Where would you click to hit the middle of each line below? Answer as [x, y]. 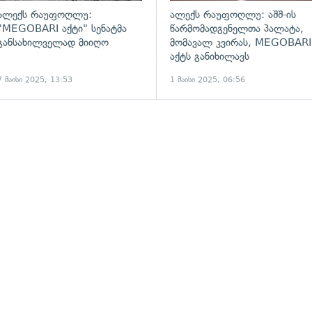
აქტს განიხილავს [210, 57]
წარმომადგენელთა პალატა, [237, 29]
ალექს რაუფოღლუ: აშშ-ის [233, 15]
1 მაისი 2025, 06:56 [208, 79]
